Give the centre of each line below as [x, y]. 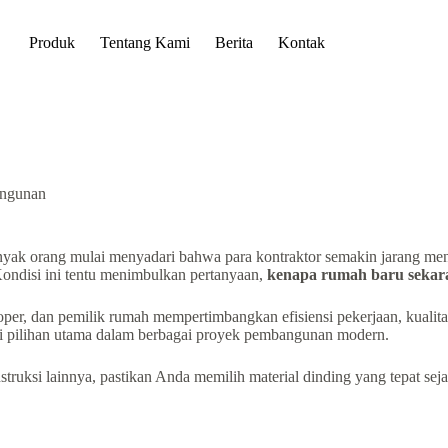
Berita [233, 42]
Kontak [301, 42]
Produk [51, 42]
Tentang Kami [144, 42]
